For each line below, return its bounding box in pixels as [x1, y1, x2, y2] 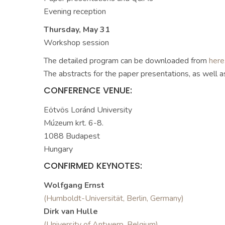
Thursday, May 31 [44, 24, 110, 35]
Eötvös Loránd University [44, 104, 132, 116]
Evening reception [44, 6, 106, 17]
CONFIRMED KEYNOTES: [44, 160, 142, 172]
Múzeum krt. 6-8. [44, 118, 103, 129]
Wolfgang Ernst [44, 180, 104, 191]
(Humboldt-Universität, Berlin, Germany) [44, 193, 184, 204]
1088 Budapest [44, 131, 100, 142]
